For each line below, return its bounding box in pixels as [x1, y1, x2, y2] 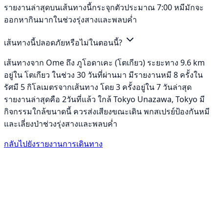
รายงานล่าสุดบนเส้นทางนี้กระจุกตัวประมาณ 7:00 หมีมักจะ [4, 1, 204, 13]
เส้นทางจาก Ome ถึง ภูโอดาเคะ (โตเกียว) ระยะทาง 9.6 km [4, 57, 205, 68]
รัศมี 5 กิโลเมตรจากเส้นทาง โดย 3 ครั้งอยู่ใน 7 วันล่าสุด [4, 81, 192, 92]
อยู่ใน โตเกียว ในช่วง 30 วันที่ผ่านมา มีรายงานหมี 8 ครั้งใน [4, 69, 203, 80]
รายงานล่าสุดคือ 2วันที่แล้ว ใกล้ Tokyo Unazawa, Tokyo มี [4, 93, 205, 105]
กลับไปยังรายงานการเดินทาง [4, 138, 103, 149]
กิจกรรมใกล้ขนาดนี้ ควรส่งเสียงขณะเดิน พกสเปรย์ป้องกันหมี [4, 106, 210, 117]
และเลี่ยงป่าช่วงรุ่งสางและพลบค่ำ [4, 118, 117, 129]
